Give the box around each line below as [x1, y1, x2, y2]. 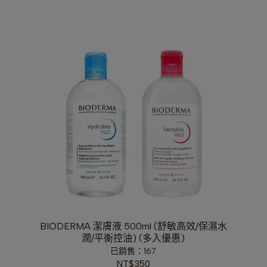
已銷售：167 [110, 246, 157, 257]
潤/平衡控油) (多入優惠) [82, 232, 185, 244]
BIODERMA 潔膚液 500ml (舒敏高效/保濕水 [39, 221, 227, 232]
